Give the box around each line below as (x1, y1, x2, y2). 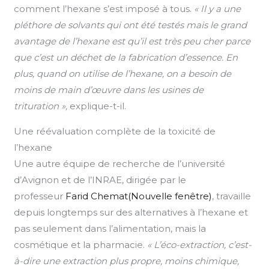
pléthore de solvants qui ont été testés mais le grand (14, 19, 247, 31)
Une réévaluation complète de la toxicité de (14, 125, 216, 137)
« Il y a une (194, 2, 241, 14)
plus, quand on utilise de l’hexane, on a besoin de (14, 67, 232, 79)
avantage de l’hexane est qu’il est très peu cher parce (14, 35, 251, 47)
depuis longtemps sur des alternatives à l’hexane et (14, 206, 249, 218)
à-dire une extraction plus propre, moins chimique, (14, 255, 240, 267)
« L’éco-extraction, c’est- (147, 238, 252, 250)
